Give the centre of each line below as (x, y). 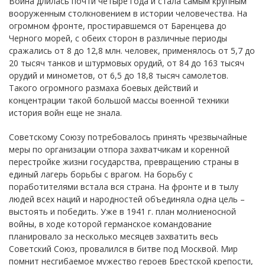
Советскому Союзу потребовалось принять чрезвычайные (128, 137)
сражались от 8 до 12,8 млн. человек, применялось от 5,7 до (132, 50)
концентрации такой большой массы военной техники (119, 100)
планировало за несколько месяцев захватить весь (114, 236)
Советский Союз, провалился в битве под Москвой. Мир (123, 248)
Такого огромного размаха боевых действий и (104, 88)
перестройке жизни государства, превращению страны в (124, 161)
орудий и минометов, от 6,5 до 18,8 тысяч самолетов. (119, 75)
